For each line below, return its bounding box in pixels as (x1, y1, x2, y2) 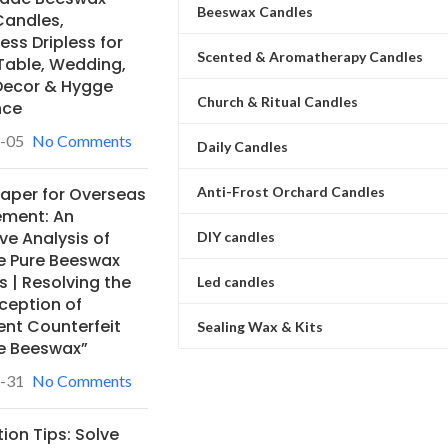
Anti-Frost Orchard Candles (196, 182, 385, 200)
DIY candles (196, 227, 275, 245)
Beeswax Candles (196, 2, 313, 20)
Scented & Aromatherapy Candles (196, 47, 423, 65)
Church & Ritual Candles (196, 92, 358, 110)
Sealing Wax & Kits (196, 317, 323, 335)
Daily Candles (196, 137, 288, 155)
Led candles (196, 272, 275, 290)
